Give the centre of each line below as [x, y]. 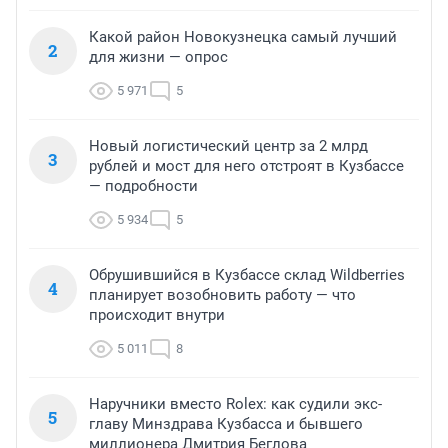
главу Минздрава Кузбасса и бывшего [226, 424]
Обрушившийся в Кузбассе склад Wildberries [247, 275]
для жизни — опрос [158, 57]
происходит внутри [157, 315]
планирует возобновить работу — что [222, 295]
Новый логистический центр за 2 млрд [228, 146]
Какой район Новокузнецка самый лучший [243, 37]
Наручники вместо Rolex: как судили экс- [235, 404]
